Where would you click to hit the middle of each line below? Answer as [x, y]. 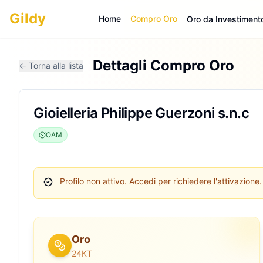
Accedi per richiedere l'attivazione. [194, 181]
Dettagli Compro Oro [163, 65]
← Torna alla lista [51, 65]
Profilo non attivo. [93, 181]
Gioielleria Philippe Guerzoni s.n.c [141, 113]
